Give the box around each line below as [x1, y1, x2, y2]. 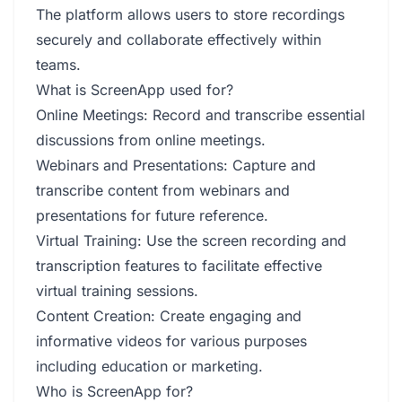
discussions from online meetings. [36, 131, 266, 149]
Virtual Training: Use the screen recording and [36, 232, 346, 249]
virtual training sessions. [36, 282, 198, 300]
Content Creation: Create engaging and [36, 307, 301, 325]
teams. [36, 56, 81, 74]
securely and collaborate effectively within [36, 31, 321, 48]
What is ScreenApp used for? [36, 81, 233, 99]
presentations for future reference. [36, 206, 268, 224]
